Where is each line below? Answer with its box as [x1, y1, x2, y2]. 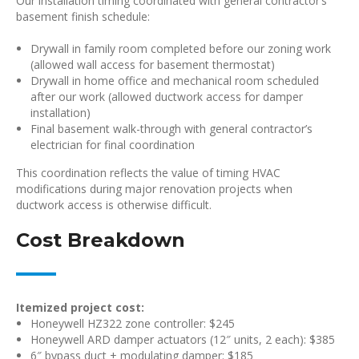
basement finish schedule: [16, 9, 150, 24]
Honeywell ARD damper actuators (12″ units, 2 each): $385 [30, 332, 335, 347]
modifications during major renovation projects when [16, 181, 292, 196]
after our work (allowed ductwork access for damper [30, 89, 303, 104]
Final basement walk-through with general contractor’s [30, 121, 313, 136]
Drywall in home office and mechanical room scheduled [30, 73, 319, 88]
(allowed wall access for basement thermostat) [30, 57, 275, 72]
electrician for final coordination [30, 137, 195, 152]
